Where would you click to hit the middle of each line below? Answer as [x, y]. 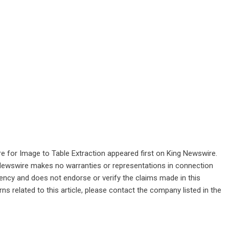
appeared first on [136, 153]
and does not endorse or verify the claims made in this [108, 178]
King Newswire [191, 153]
